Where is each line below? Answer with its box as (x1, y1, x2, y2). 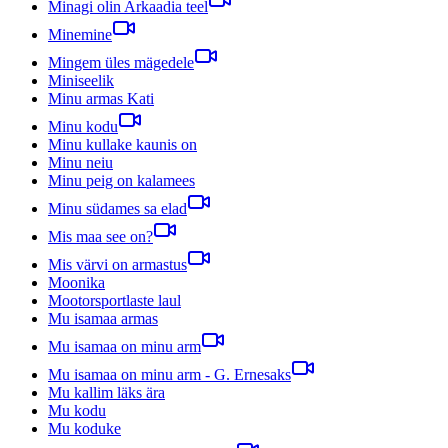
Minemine (48, 25, 112, 43)
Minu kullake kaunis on (48, 135, 197, 153)
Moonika (48, 273, 105, 291)
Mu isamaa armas (48, 309, 158, 327)
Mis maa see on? (48, 227, 153, 245)
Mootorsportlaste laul (48, 291, 181, 309)
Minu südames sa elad (48, 199, 187, 217)
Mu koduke (48, 419, 121, 437)
